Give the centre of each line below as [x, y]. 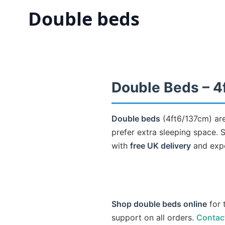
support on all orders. [154, 217]
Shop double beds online [159, 204]
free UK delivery [160, 146]
